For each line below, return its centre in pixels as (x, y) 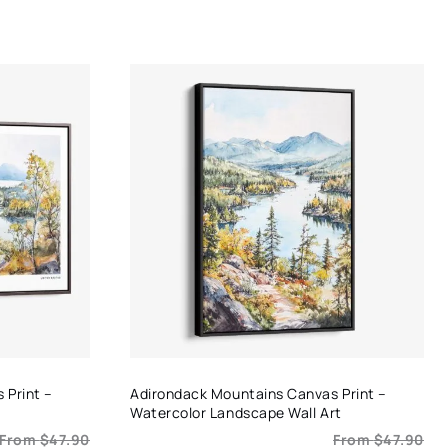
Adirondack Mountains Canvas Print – (258, 393)
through (119, 38)
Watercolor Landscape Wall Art (236, 412)
